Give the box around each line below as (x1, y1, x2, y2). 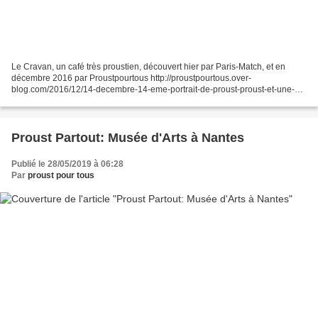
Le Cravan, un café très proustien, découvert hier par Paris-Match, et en (11, 61, 285, 72)
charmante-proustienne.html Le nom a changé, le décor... (11, 95, 231, 106)
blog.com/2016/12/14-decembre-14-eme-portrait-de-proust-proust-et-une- (11, 84, 295, 94)
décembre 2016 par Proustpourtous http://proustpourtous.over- (11, 72, 251, 83)
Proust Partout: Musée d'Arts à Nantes (11, 130, 244, 145)
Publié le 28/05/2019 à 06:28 (11, 158, 124, 169)
